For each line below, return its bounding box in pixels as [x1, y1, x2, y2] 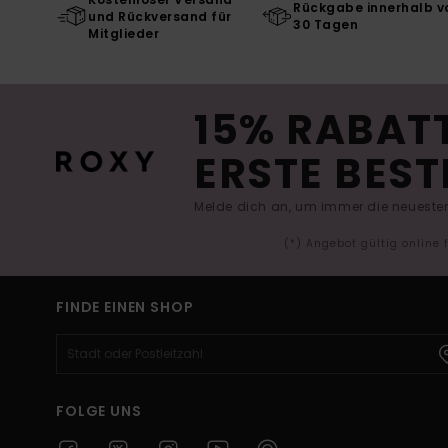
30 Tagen [293, 16, 359, 34]
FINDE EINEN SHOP [56, 296, 194, 317]
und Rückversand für [88, 7, 232, 25]
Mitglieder [88, 24, 159, 42]
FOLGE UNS [56, 400, 142, 421]
